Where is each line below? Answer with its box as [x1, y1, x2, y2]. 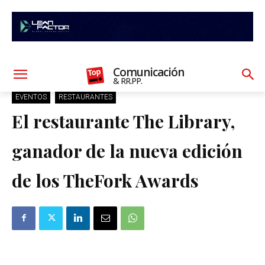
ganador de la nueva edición [12, 138, 243, 163]
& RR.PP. [113, 75, 143, 86]
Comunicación [113, 64, 185, 80]
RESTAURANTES [59, 92, 112, 101]
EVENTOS [15, 92, 47, 101]
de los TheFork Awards [12, 168, 199, 192]
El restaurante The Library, [12, 109, 235, 133]
